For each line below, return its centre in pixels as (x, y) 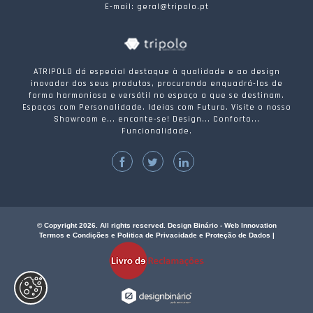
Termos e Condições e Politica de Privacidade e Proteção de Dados (154, 235)
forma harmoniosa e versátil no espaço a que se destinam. (156, 96)
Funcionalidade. (156, 131)
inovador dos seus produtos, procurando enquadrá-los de (156, 84)
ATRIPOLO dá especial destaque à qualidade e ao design (156, 72)
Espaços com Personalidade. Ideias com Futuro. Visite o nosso (156, 108)
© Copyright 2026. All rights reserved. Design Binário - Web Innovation (156, 226)
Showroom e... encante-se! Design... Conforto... (156, 119)
